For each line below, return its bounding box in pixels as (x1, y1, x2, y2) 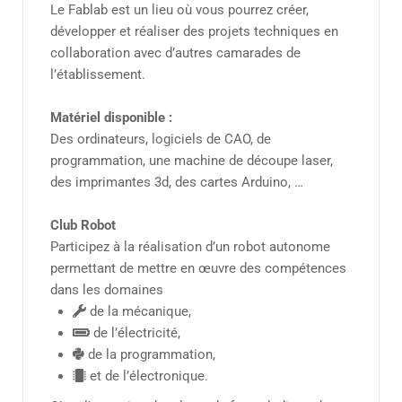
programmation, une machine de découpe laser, (50, 153, 333, 170)
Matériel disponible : (50, 109, 172, 127)
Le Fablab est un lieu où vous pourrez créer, (50, 2, 309, 19)
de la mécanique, (86, 303, 191, 320)
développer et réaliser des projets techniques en (50, 23, 338, 40)
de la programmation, (84, 346, 215, 363)
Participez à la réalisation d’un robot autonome (50, 239, 330, 256)
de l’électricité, (90, 325, 180, 342)
